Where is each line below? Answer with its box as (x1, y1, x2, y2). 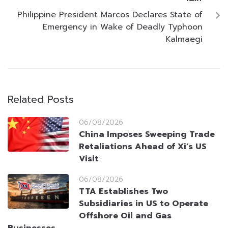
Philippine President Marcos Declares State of (17, 9, 203, 21)
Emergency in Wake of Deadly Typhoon (43, 21, 203, 34)
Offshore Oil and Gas (79, 210, 172, 222)
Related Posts (8, 92, 74, 107)
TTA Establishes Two (79, 185, 168, 198)
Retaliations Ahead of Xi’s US (79, 140, 207, 153)
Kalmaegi (165, 33, 203, 46)
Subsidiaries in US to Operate (79, 197, 208, 210)
